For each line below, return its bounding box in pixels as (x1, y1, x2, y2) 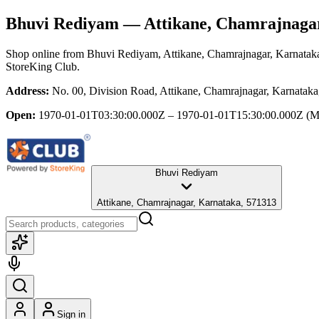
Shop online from (6, 47, 87, 60)
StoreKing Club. (6, 60, 80, 73)
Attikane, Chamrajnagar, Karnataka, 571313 (97, 197, 276, 208)
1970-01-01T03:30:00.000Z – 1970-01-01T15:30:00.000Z (38, 108, 303, 121)
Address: (6, 84, 49, 97)
